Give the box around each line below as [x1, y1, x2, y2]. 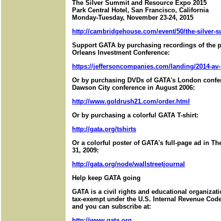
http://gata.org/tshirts [72, 125, 136, 133]
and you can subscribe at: [72, 203, 151, 210]
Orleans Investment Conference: [72, 49, 170, 56]
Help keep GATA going [72, 174, 141, 182]
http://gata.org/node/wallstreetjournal [72, 160, 185, 168]
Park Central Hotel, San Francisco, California [72, 6, 209, 14]
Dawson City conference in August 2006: [72, 84, 195, 91]
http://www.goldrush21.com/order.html [72, 98, 190, 105]
